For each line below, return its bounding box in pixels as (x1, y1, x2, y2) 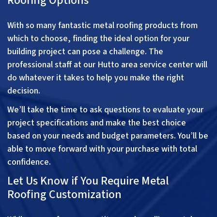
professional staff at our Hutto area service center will (7, 59, 207, 71)
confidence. (7, 156, 51, 169)
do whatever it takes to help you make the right (7, 72, 184, 84)
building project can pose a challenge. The (7, 46, 163, 58)
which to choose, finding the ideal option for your (7, 32, 189, 45)
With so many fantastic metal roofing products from (7, 19, 198, 32)
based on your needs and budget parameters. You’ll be (7, 130, 208, 142)
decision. (7, 85, 40, 97)
